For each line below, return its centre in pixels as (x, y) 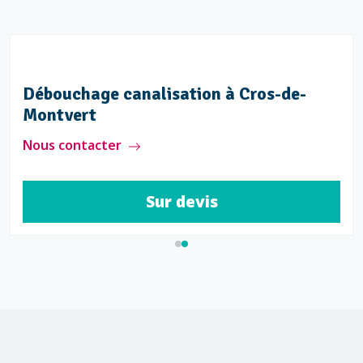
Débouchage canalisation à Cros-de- (164, 94)
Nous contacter (72, 145)
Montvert (60, 115)
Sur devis (181, 201)
